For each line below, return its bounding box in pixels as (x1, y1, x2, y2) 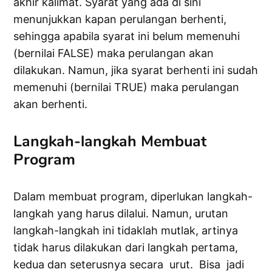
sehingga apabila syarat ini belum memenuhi (13, 30, 240, 43)
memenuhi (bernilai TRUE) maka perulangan (13, 81, 240, 94)
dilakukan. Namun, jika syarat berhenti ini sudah (13, 64, 259, 77)
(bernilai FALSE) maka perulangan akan (13, 47, 214, 60)
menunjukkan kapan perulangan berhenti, (13, 13, 227, 26)
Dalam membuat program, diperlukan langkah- (13, 190, 253, 203)
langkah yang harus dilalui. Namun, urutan (13, 207, 229, 220)
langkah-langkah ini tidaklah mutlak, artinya (13, 224, 239, 237)
